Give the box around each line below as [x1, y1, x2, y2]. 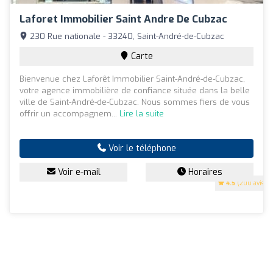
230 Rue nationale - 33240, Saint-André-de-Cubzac [27, 30, 224, 41]
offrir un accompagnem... [19, 108, 119, 119]
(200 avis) [235, 179, 266, 187]
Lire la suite [119, 108, 164, 119]
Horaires [185, 166, 222, 178]
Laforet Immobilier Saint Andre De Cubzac [19, 12, 227, 26]
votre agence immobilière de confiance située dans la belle [19, 85, 250, 96]
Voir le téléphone [105, 142, 176, 154]
